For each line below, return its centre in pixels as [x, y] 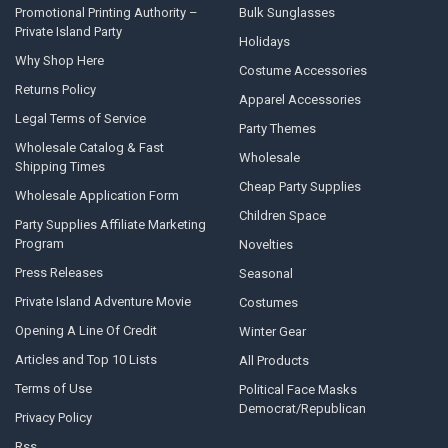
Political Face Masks [297, 390]
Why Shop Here [59, 61]
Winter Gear [272, 332]
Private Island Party [68, 32]
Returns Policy [55, 90]
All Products [273, 361]
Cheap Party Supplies [299, 187]
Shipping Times [59, 167]
